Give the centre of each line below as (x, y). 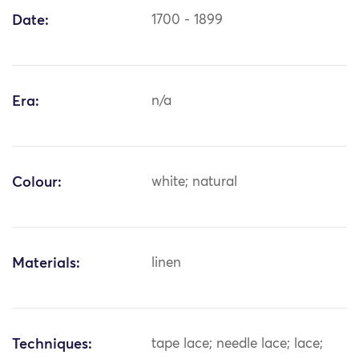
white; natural (195, 183)
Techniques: (52, 345)
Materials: (46, 264)
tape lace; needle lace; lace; (238, 345)
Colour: (37, 183)
